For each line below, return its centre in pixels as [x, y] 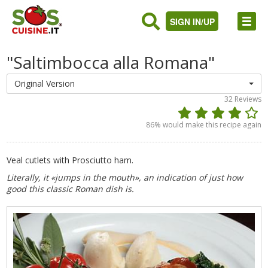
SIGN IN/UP [193, 22]
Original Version [45, 83]
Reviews [248, 99]
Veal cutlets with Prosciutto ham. [70, 160]
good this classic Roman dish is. [71, 189]
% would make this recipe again [208, 125]
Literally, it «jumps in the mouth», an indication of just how [125, 177]
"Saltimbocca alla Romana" [111, 62]
